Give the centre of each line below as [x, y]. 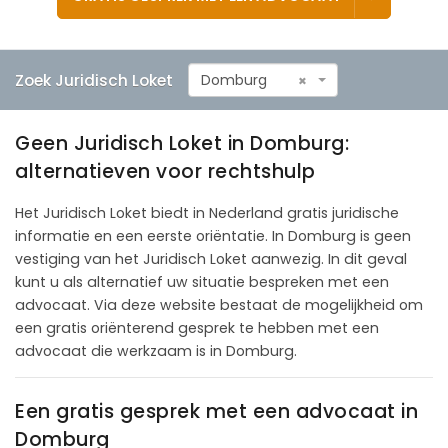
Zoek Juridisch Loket [94, 80]
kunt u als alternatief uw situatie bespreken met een [202, 281]
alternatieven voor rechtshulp [165, 171]
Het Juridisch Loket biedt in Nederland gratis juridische [207, 212]
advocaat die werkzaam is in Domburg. [156, 350]
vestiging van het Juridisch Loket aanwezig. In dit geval [211, 258]
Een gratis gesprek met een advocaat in [216, 411]
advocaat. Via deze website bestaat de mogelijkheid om [219, 304]
